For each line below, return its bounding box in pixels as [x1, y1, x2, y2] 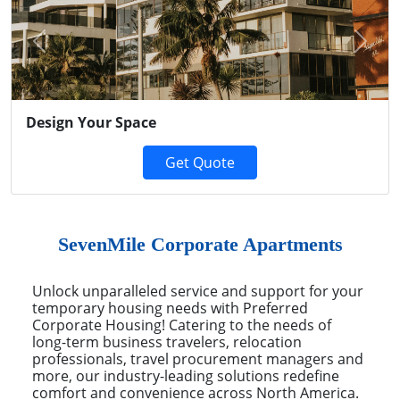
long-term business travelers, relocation [32, 331, 302, 352]
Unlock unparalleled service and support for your [32, 280, 363, 301]
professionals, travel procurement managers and [32, 348, 363, 369]
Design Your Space [26, 112, 156, 132]
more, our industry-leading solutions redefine [32, 365, 339, 386]
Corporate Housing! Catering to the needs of [32, 314, 331, 335]
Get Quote [165, 152, 235, 172]
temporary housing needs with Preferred [32, 297, 308, 318]
